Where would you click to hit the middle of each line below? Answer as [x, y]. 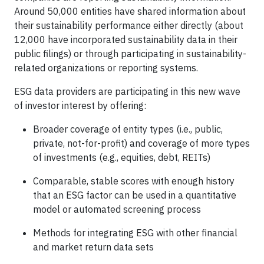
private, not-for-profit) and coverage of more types [141, 143]
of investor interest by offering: [80, 105]
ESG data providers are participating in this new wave [127, 91]
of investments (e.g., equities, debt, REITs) [122, 157]
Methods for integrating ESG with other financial [135, 233]
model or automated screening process [117, 209]
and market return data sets [93, 247]
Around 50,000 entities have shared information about [130, 11]
